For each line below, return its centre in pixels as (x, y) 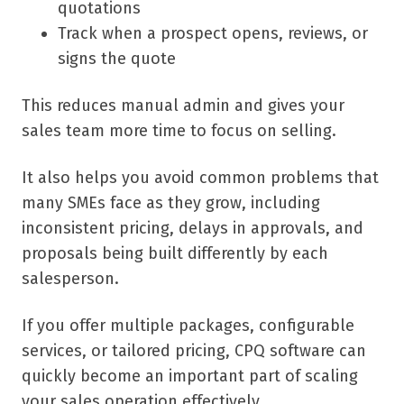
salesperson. (70, 279)
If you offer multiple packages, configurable (188, 326)
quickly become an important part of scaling (190, 376)
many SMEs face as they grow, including (171, 203)
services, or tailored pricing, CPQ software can (194, 351)
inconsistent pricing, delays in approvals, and (193, 229)
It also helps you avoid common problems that (200, 178)
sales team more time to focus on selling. (179, 131)
